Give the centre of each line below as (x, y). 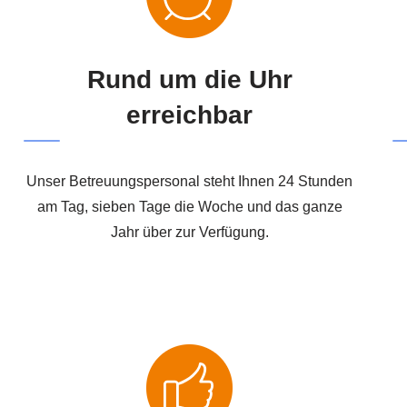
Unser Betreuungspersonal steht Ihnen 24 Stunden (190, 181)
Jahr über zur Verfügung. (189, 232)
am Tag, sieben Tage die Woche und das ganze (189, 206)
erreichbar (190, 114)
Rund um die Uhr (189, 79)
